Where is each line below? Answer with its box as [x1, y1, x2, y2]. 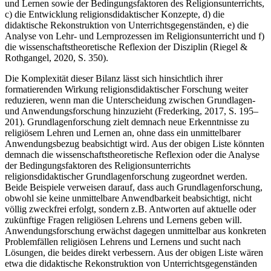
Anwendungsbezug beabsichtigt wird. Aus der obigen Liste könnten [5, 138, 264, 149]
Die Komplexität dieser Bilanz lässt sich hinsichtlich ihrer [5, 73, 223, 83]
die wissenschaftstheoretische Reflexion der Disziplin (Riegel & [5, 41, 247, 52]
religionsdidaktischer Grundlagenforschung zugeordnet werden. [5, 171, 247, 181]
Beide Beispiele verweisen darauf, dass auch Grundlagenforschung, [5, 181, 263, 192]
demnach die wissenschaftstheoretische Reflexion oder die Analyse [5, 149, 260, 160]
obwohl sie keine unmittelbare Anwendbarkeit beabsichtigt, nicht [5, 192, 252, 203]
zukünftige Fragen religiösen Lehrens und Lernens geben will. [5, 214, 242, 225]
